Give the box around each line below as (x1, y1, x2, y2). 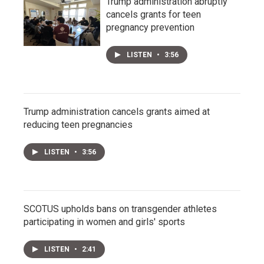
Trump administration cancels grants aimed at (24, 106, 210, 117)
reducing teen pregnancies (24, 119, 133, 130)
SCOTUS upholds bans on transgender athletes (24, 203, 217, 214)
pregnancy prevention (106, 22, 194, 33)
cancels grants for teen (106, 9, 201, 20)
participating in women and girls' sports (24, 216, 185, 227)
